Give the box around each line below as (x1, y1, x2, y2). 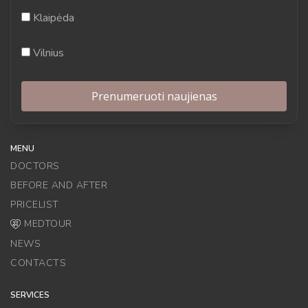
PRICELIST (10, 197, 59, 211)
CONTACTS (10, 256, 66, 270)
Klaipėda (30, 10, 74, 25)
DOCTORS (10, 159, 60, 173)
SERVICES (10, 289, 49, 301)
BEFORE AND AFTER (10, 178, 107, 192)
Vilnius (30, 45, 64, 60)
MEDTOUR (24, 217, 72, 230)
